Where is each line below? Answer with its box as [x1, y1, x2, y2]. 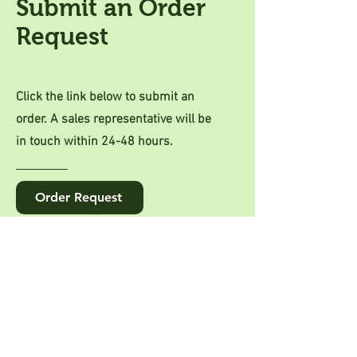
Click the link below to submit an [16, 88, 194, 105]
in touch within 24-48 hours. [16, 133, 173, 150]
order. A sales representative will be [16, 111, 211, 127]
